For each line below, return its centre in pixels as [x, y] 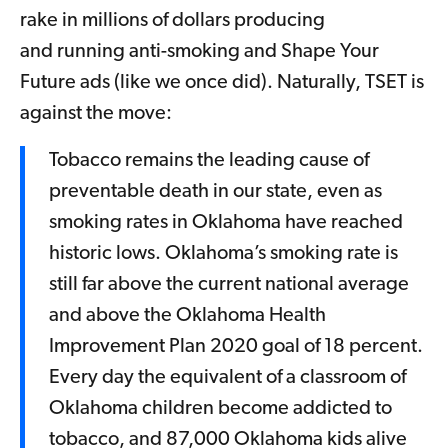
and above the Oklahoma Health [187, 316]
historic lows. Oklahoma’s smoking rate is [223, 254]
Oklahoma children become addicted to [220, 409]
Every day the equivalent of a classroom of [227, 378]
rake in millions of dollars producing [172, 21]
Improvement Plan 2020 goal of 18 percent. [236, 347]
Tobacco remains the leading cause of [209, 161]
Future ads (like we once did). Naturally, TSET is [222, 83]
